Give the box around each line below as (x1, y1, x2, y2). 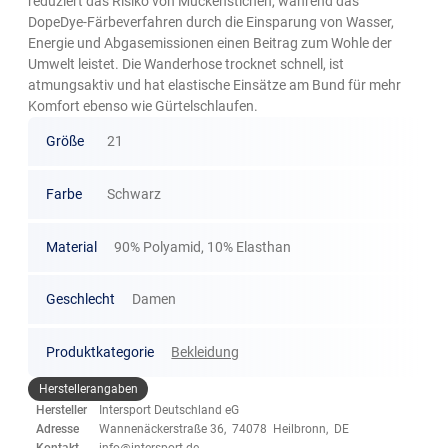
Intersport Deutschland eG (99, 403, 240, 418)
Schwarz (106, 185, 161, 202)
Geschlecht (45, 291, 115, 308)
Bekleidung (171, 344, 240, 361)
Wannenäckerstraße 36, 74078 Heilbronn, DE (99, 422, 350, 437)
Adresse (36, 422, 80, 437)
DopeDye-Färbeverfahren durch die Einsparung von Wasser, (28, 14, 395, 31)
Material (45, 238, 97, 255)
